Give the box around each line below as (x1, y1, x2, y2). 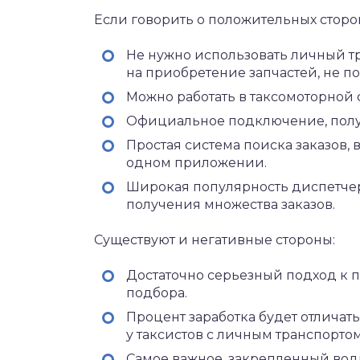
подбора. (126, 285, 187, 301)
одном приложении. (126, 155, 267, 170)
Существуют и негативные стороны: (94, 232, 335, 247)
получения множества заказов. (126, 197, 335, 212)
